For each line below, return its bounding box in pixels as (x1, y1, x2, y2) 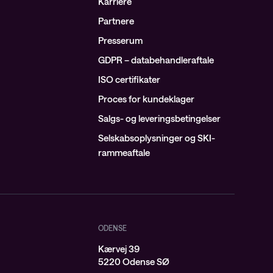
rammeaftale (97, 147, 150, 158)
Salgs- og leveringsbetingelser (97, 113, 221, 124)
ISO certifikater (97, 74, 160, 85)
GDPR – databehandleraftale (97, 54, 214, 65)
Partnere (97, 15, 134, 26)
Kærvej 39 (97, 243, 140, 254)
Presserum (97, 35, 143, 46)
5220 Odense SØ (97, 256, 169, 267)
